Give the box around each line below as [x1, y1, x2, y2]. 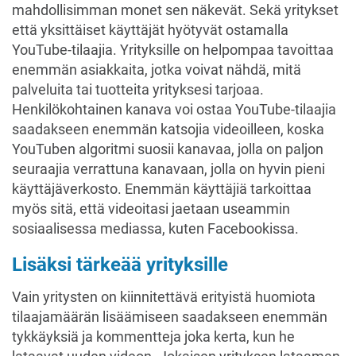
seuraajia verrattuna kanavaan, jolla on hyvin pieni [12, 161, 325, 177]
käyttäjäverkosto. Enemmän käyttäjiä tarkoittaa [12, 180, 311, 197]
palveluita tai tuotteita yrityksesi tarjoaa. [12, 81, 264, 98]
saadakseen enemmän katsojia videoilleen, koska [12, 121, 324, 137]
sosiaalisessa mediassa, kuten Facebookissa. [12, 220, 299, 237]
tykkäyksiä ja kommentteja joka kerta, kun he [12, 328, 295, 345]
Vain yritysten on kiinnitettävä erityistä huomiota [12, 288, 315, 305]
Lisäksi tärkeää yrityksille [12, 253, 228, 276]
